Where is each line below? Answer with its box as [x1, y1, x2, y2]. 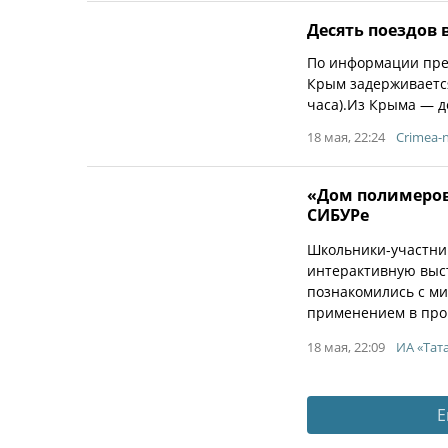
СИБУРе [307, 204, 369, 226]
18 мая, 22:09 [307, 338, 385, 356]
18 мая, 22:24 [307, 128, 385, 146]
